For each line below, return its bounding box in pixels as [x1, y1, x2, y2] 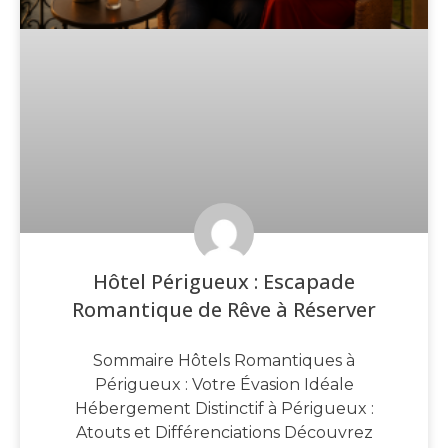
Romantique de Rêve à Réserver [72, 295, 376, 323]
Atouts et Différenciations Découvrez [75, 422, 373, 442]
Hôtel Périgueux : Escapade [93, 267, 355, 295]
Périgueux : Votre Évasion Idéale [94, 374, 354, 394]
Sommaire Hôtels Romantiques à [93, 350, 355, 370]
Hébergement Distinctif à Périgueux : [74, 398, 374, 418]
